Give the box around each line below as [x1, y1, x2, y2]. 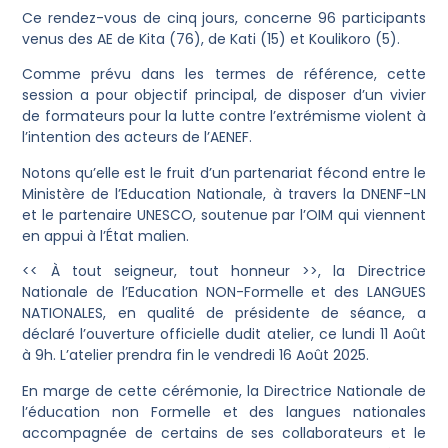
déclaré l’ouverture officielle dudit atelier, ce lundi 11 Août [22, 324, 426, 345]
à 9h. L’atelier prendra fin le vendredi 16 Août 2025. [22, 345, 370, 366]
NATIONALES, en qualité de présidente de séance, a [22, 303, 426, 324]
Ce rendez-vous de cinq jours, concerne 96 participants [22, 8, 426, 29]
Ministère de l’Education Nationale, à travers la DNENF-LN [22, 183, 426, 204]
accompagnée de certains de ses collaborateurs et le [22, 422, 426, 443]
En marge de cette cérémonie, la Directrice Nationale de [22, 380, 426, 401]
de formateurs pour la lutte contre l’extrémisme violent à [22, 106, 426, 127]
